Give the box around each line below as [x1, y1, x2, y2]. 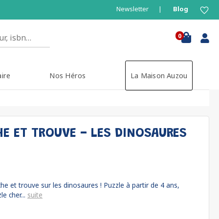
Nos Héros [49, 71, 86, 80]
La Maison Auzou [130, 71, 188, 80]
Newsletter [116, 4, 149, 13]
